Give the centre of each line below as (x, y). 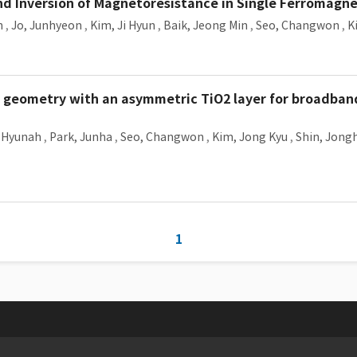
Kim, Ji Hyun (123, 25)
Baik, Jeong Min (206, 25)
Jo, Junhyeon (47, 25)
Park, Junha (81, 137)
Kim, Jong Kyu (250, 137)
